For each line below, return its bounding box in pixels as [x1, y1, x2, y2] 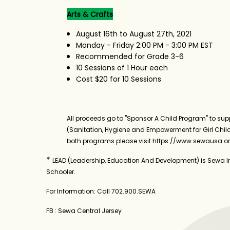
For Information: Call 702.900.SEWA [46, 186, 156, 196]
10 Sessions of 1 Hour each [75, 62, 168, 73]
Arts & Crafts [66, 9, 113, 20]
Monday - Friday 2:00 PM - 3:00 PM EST [75, 40, 213, 50]
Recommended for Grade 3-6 [75, 51, 184, 62]
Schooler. [46, 167, 75, 176]
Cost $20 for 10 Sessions [75, 73, 161, 84]
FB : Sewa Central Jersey [46, 206, 122, 215]
